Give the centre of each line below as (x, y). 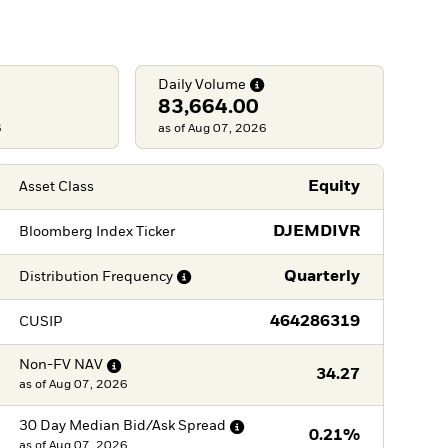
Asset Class (56, 186)
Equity (333, 187)
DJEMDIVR (316, 232)
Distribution (58, 276)
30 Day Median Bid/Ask (96, 426)
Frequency (137, 276)
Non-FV (44, 365)
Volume (221, 84)
